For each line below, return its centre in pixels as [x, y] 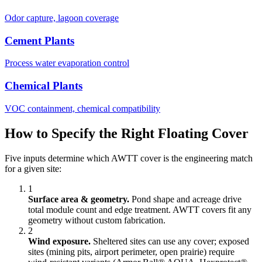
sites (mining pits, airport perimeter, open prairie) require [131, 251]
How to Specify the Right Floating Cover [127, 133]
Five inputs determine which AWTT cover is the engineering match [129, 158]
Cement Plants [39, 40]
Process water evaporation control [67, 63]
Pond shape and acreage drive [185, 199]
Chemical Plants [44, 86]
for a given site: [33, 168]
